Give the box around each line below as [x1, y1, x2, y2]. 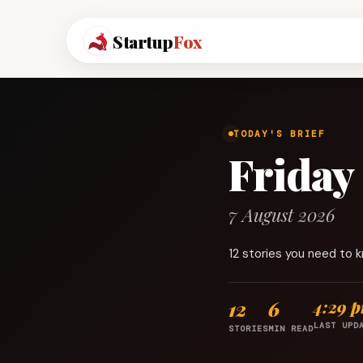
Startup [113, 30, 174, 53]
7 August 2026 [228, 203, 335, 227]
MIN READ [268, 323, 314, 334]
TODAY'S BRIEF [233, 128, 326, 139]
